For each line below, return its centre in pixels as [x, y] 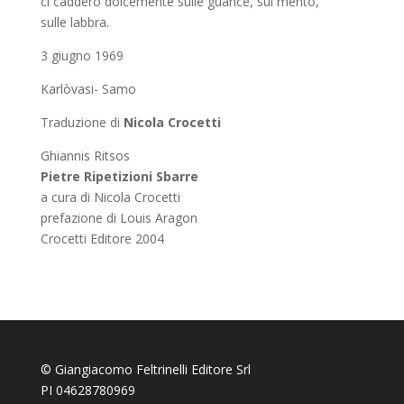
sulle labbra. [74, 22]
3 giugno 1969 [82, 55]
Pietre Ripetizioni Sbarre [119, 176]
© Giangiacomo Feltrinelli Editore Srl [145, 369]
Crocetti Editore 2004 [102, 239]
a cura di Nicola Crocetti [110, 197]
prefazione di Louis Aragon [119, 218]
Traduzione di [82, 122]
